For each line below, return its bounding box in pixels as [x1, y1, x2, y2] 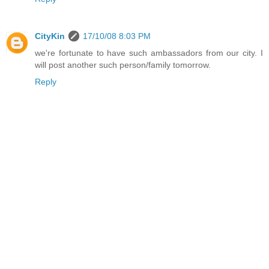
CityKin [35, 31, 65, 41]
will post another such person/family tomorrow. [35, 60, 211, 70]
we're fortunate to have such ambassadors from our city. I [35, 48, 263, 58]
